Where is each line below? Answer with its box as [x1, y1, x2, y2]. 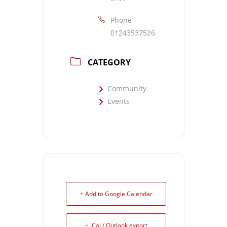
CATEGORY [88, 57, 131, 68]
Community [107, 84, 146, 93]
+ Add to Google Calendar [80, 190, 153, 198]
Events [107, 96, 130, 106]
